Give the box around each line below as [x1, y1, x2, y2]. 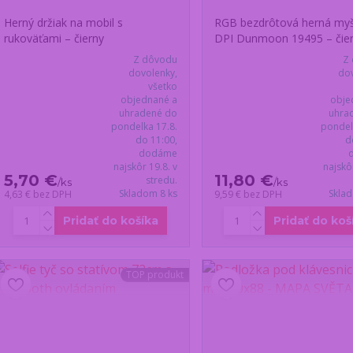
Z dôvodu [132, 53, 177, 67]
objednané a [120, 93, 177, 107]
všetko [147, 80, 177, 94]
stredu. [145, 173, 177, 188]
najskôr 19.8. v [113, 160, 177, 174]
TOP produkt [125, 268, 184, 282]
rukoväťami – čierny [3, 31, 104, 46]
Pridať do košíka [63, 214, 159, 229]
